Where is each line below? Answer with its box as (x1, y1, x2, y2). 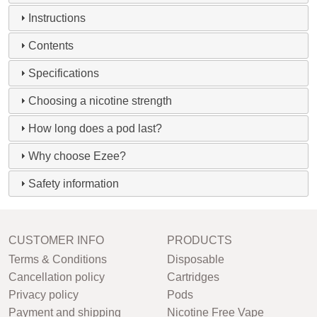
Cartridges (167, 270, 219, 283)
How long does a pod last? (28, 122, 163, 135)
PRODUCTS (167, 234, 232, 247)
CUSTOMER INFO (8, 234, 104, 247)
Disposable (167, 253, 224, 265)
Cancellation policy (8, 270, 105, 283)
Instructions (28, 12, 86, 25)
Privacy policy (8, 288, 79, 301)
